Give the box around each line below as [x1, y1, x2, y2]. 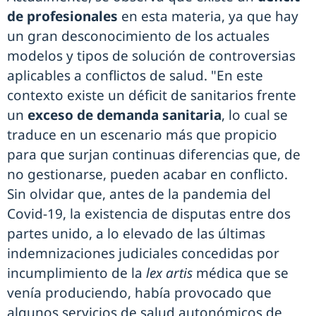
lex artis [146, 264, 193, 283]
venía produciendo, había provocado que [7, 284, 272, 303]
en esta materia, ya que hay [118, 7, 298, 26]
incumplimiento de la [7, 264, 146, 283]
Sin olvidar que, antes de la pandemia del [7, 185, 271, 204]
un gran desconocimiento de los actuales [7, 27, 269, 46]
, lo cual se [221, 106, 288, 125]
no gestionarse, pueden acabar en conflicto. [7, 165, 288, 184]
